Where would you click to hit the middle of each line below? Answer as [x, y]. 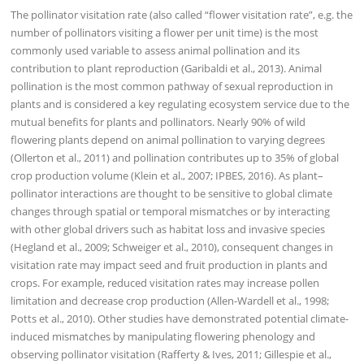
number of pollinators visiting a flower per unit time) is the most [165, 33]
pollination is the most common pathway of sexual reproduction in [172, 87]
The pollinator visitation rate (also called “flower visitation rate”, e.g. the [182, 15]
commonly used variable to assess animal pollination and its [156, 51]
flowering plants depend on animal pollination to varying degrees [168, 140]
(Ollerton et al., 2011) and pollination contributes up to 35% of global [175, 158]
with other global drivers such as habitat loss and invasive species [168, 230]
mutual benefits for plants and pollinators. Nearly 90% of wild [158, 122]
